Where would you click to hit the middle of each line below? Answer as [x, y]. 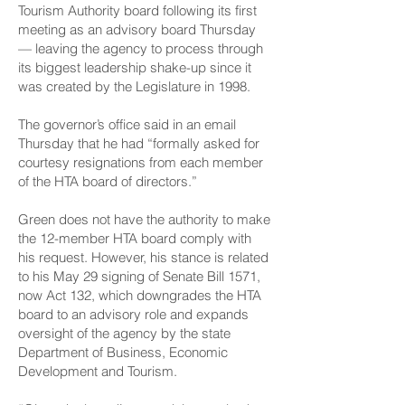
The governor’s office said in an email [127, 124]
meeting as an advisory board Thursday [137, 29]
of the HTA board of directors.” [108, 181]
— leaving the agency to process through [141, 48]
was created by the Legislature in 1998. [134, 86]
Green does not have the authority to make [144, 219]
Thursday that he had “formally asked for [139, 143]
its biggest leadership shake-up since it [135, 67]
